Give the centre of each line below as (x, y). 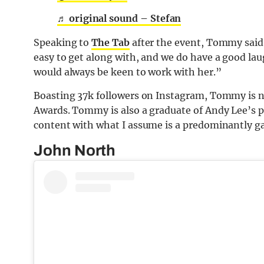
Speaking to (63, 42)
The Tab (110, 42)
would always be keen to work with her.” (128, 72)
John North (75, 150)
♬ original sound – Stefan (119, 18)
